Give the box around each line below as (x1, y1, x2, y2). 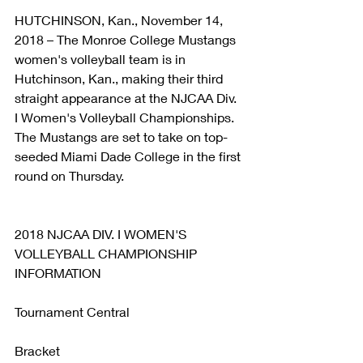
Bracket (15, 342, 60, 358)
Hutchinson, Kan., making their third (15, 70, 226, 86)
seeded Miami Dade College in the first (15, 147, 244, 164)
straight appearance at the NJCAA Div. (15, 89, 240, 105)
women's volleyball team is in (15, 50, 189, 66)
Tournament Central (15, 303, 130, 319)
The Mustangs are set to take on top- (15, 128, 228, 144)
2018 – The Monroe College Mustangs (15, 31, 239, 47)
